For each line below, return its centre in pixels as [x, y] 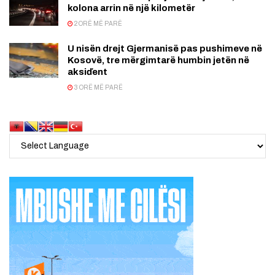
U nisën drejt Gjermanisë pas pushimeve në [165, 48]
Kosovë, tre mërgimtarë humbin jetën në [158, 60]
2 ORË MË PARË [98, 23]
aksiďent [87, 72]
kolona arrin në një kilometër [131, 8]
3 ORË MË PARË [98, 87]
